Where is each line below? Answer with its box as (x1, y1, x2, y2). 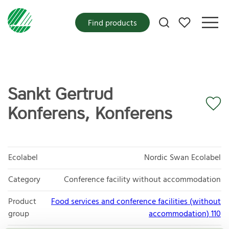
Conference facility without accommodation (64, 173, 221, 187)
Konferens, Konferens (8, 103, 172, 124)
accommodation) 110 (149, 207, 221, 221)
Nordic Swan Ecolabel (144, 151, 221, 165)
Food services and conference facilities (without (51, 195, 221, 209)
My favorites (184, 16, 217, 23)
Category (8, 173, 40, 187)
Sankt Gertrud (8, 83, 113, 105)
